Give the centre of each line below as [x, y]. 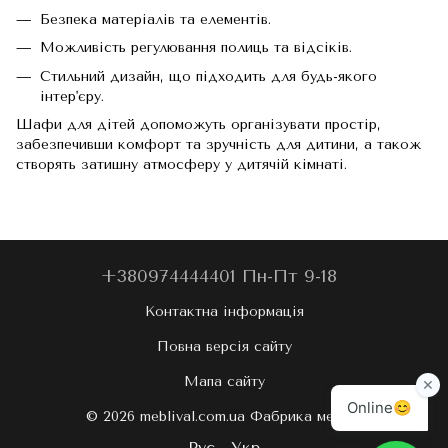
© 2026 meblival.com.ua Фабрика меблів [224, 416]
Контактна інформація [224, 311]
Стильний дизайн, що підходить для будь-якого [208, 76]
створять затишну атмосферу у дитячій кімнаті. [181, 165]
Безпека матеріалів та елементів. [155, 20]
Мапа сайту [224, 381]
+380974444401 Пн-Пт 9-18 [219, 275]
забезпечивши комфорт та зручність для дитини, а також [218, 145]
